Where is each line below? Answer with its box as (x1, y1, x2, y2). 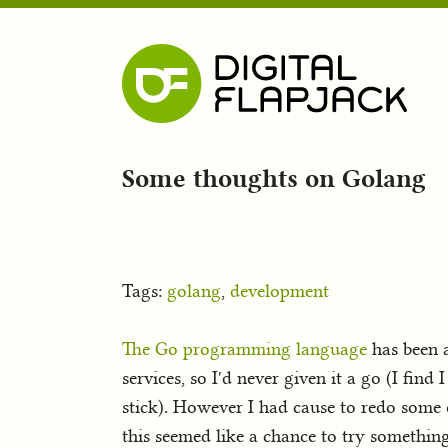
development (230, 280, 329, 303)
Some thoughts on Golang (122, 162, 426, 193)
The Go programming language (122, 338, 367, 361)
